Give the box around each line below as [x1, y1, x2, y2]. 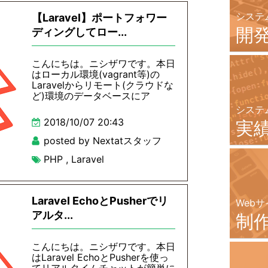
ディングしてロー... [32, 26, 127, 38]
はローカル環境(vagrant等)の [32, 68, 160, 80]
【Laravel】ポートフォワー [32, 11, 167, 24]
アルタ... [32, 209, 73, 221]
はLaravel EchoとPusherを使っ [32, 251, 169, 263]
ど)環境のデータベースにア [32, 90, 150, 102]
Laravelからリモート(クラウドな [32, 79, 173, 91]
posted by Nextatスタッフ [44, 135, 162, 147]
